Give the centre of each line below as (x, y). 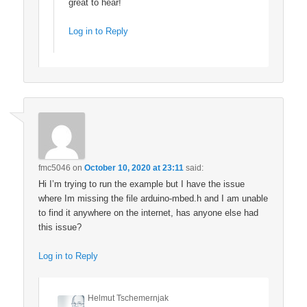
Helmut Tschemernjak (128, 298)
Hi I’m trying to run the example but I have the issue (142, 184)
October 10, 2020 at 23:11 (134, 168)
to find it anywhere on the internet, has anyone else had (149, 212)
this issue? (60, 227)
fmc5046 (55, 168)
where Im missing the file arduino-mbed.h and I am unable (153, 198)
